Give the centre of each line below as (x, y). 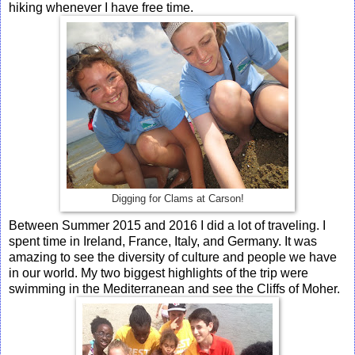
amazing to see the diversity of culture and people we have (173, 257)
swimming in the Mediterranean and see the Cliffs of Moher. (174, 288)
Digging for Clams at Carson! (177, 198)
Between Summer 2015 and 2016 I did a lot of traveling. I (167, 225)
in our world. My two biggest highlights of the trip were (158, 273)
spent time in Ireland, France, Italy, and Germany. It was (163, 241)
